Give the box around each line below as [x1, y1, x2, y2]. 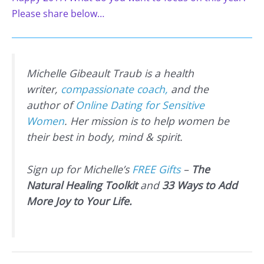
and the [168, 82, 209, 97]
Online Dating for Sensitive [75, 98, 204, 113]
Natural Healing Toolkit [27, 178, 137, 193]
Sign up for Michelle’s [27, 162, 132, 177]
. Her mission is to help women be [64, 114, 229, 128]
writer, [27, 82, 61, 97]
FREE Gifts [132, 162, 183, 177]
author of [27, 98, 75, 113]
